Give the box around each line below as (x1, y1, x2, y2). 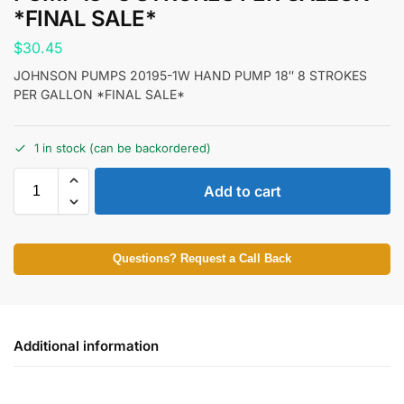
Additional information (14, 336, 159, 354)
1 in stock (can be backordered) (34, 140, 211, 155)
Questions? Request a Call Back (113, 252, 291, 265)
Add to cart (204, 181, 281, 200)
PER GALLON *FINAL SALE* (14, 86, 185, 102)
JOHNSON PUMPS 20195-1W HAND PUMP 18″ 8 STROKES (14, 67, 367, 83)
